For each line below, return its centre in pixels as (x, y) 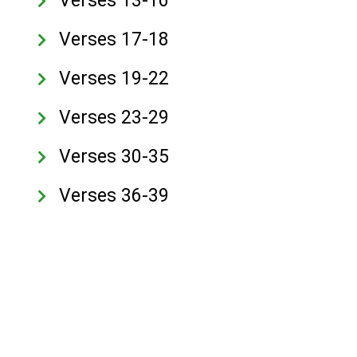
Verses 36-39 (114, 196)
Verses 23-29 (114, 118)
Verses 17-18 (114, 39)
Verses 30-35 (114, 157)
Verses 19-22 (114, 78)
